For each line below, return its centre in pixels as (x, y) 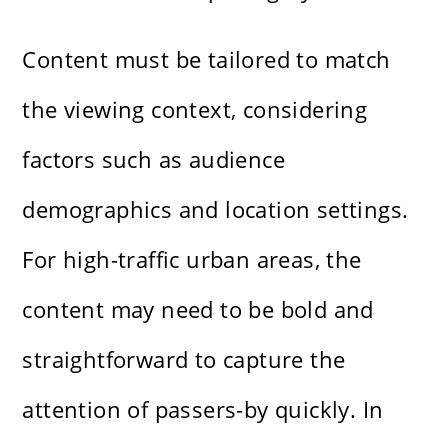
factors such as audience (154, 159)
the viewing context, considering (195, 109)
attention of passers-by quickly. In (203, 409)
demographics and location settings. (215, 209)
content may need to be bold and (198, 309)
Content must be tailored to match (206, 59)
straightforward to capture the (184, 359)
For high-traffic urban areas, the (192, 259)
